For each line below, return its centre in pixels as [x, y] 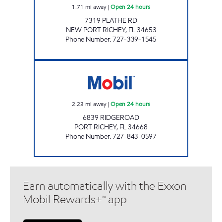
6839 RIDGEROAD [111, 117]
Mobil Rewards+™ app [75, 199]
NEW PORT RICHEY [95, 30]
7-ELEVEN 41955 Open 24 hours [149, 64]
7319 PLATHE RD [111, 20]
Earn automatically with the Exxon [105, 186]
